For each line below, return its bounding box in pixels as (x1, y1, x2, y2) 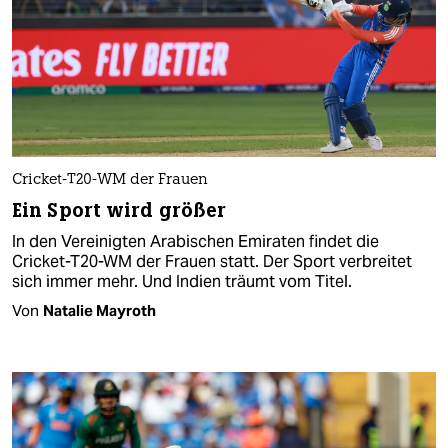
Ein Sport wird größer (12, 198, 227, 224)
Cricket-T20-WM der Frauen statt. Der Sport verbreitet (12, 251, 412, 273)
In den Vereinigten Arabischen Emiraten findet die (12, 231, 379, 253)
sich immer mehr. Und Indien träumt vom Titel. (12, 271, 352, 293)
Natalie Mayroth (43, 301, 156, 321)
